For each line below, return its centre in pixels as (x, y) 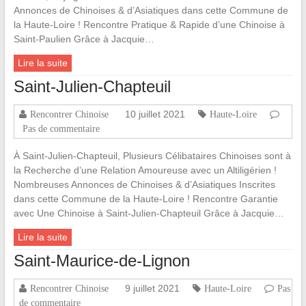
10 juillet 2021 (155, 114)
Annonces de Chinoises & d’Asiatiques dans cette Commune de (151, 11)
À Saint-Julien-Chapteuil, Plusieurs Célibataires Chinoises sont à (152, 156)
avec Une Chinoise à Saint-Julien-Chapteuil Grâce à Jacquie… (149, 213)
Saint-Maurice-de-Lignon (101, 261)
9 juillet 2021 (152, 289)
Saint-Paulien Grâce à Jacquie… (84, 39)
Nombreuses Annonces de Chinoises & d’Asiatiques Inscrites (144, 185)
